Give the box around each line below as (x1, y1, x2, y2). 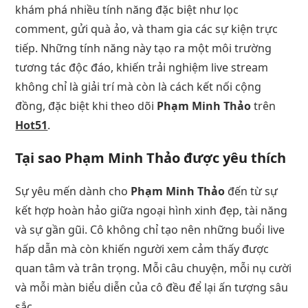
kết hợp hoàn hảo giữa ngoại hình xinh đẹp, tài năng (15, 202, 288, 218)
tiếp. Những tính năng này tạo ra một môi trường (15, 40, 272, 56)
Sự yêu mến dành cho (15, 183, 131, 199)
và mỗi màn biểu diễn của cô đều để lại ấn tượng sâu (15, 279, 289, 295)
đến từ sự (225, 183, 278, 199)
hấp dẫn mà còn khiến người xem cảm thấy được (15, 241, 269, 256)
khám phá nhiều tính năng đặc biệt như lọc (15, 1, 239, 17)
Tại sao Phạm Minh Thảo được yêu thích (15, 148, 287, 167)
